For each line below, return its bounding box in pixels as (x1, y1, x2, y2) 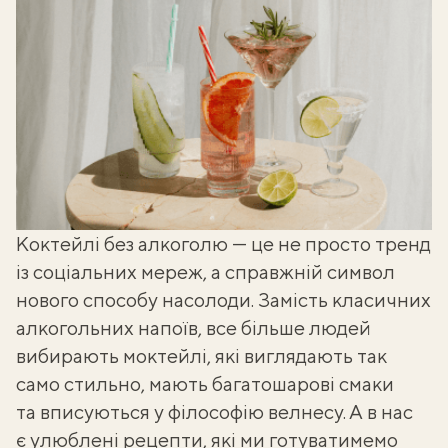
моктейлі (123, 344, 207, 367)
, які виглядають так (207, 344, 387, 367)
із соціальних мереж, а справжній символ (16, 260, 395, 283)
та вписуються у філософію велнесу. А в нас (16, 400, 413, 423)
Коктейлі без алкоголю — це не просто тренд (16, 232, 431, 255)
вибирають (16, 344, 123, 367)
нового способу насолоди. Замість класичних (16, 288, 431, 311)
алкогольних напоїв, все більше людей (16, 316, 371, 339)
